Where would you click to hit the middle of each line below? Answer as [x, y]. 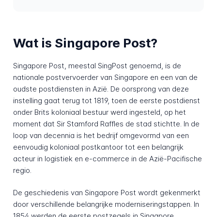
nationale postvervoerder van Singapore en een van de [105, 77]
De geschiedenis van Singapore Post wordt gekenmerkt [107, 193]
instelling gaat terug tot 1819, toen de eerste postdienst [106, 100]
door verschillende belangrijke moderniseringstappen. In [106, 204]
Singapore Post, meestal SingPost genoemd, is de [97, 65]
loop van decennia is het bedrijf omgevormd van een [101, 135]
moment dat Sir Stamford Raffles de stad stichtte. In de [106, 124]
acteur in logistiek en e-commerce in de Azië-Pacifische [107, 158]
